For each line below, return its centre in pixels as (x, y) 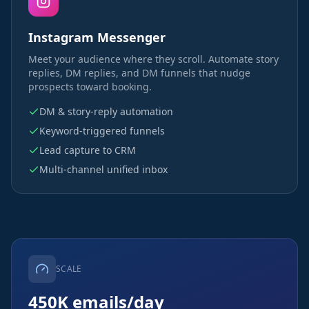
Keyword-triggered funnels (102, 131)
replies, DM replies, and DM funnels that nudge (139, 73)
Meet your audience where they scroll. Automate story (153, 59)
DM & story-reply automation (106, 111)
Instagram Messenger (97, 37)
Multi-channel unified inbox (103, 169)
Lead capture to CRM (88, 150)
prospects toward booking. (90, 87)
